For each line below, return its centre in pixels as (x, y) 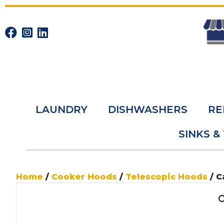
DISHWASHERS (148, 110)
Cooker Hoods (84, 177)
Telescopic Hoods (166, 177)
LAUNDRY (61, 110)
